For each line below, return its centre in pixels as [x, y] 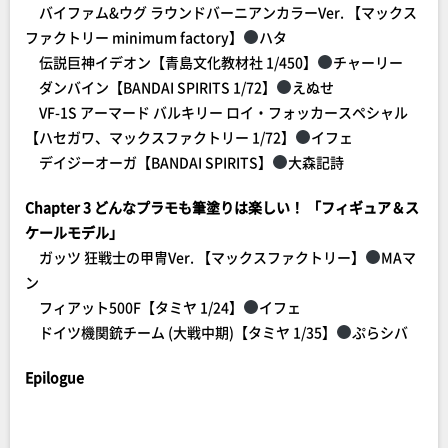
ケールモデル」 [74, 232]
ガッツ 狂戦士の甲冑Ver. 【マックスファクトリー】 [195, 257]
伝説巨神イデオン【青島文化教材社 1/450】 [171, 62]
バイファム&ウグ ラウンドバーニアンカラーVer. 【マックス [221, 12]
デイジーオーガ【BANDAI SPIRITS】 [148, 162]
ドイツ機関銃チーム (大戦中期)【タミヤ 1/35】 [180, 332]
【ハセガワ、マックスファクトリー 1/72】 [160, 137]
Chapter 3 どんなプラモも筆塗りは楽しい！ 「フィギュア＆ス [222, 207]
